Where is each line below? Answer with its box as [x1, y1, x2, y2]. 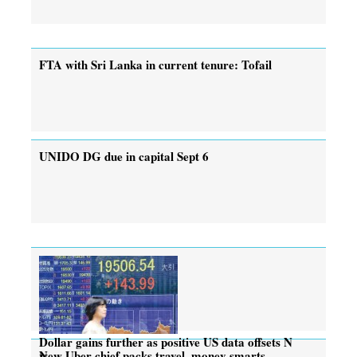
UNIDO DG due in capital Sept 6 [39, 147, 209, 165]
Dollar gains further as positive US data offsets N [39, 332, 292, 351]
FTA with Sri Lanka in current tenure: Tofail [39, 55, 272, 73]
